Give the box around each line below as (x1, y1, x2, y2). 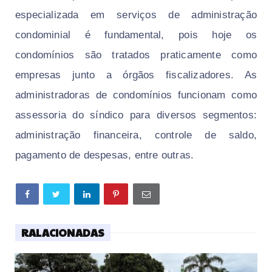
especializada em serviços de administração (15, 9, 257, 21)
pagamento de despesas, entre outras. (15, 149, 194, 161)
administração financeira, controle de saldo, (15, 129, 257, 141)
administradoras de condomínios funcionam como (15, 89, 257, 101)
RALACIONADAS (21, 225, 105, 240)
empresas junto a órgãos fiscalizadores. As (15, 69, 257, 81)
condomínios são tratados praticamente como (15, 49, 257, 61)
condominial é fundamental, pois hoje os (15, 29, 257, 41)
